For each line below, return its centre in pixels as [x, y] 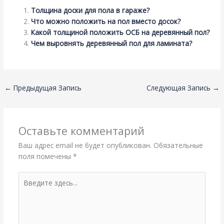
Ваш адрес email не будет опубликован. [85, 145]
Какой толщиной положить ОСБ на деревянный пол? [120, 32]
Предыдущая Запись [47, 87]
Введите [32, 177]
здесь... [29, 188]
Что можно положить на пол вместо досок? [106, 21]
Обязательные [178, 145]
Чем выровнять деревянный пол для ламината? [112, 43]
